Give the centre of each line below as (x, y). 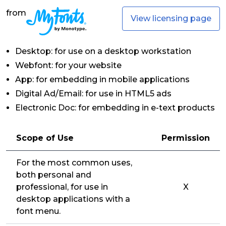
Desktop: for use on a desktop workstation (103, 51)
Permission (186, 138)
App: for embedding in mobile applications (102, 79)
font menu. (38, 211)
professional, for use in (62, 187)
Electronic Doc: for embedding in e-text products (115, 108)
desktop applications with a (73, 199)
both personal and (54, 175)
